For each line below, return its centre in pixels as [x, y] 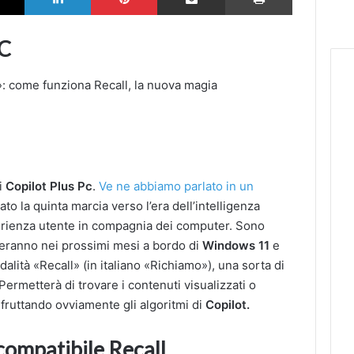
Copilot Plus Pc [49, 186]
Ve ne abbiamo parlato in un [177, 186]
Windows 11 [236, 246]
